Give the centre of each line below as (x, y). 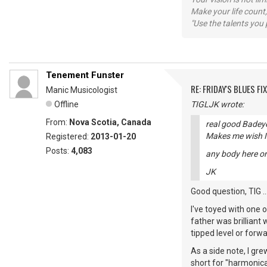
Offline (66, 105)
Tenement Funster (85, 75)
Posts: (58, 151)
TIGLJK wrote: (217, 105)
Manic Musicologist (82, 90)
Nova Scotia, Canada (110, 122)
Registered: (68, 137)
